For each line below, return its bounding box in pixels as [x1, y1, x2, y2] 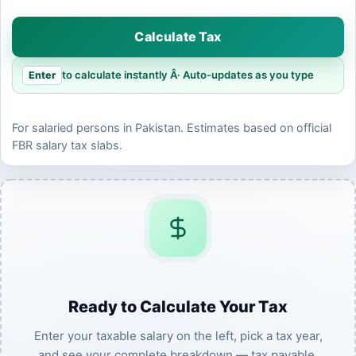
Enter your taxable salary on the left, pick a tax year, [33, 327, 323, 343]
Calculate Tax [134, 28, 222, 44]
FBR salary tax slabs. [12, 137, 122, 152]
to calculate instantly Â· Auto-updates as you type [62, 68, 314, 82]
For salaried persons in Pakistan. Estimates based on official [12, 120, 331, 134]
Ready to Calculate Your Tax [68, 296, 288, 316]
